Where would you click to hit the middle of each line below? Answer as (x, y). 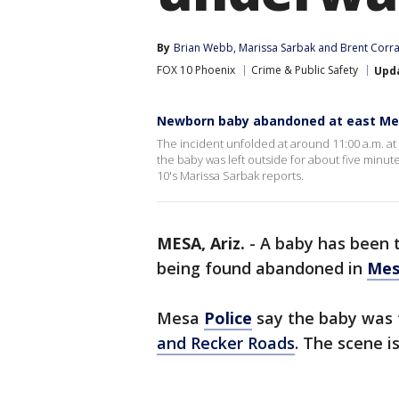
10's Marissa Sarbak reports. (230, 175)
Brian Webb (204, 48)
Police (228, 318)
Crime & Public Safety (305, 70)
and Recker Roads (226, 343)
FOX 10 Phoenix (196, 70)
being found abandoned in (262, 268)
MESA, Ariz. (201, 243)
